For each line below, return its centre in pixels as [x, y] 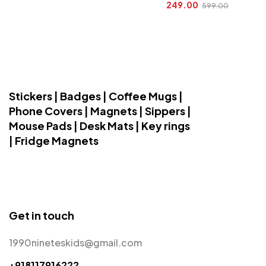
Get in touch [42, 215]
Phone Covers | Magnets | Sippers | [100, 111]
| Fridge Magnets [54, 141]
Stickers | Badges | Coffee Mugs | [96, 96]
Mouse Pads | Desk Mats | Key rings [99, 126]
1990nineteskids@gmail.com [75, 242]
